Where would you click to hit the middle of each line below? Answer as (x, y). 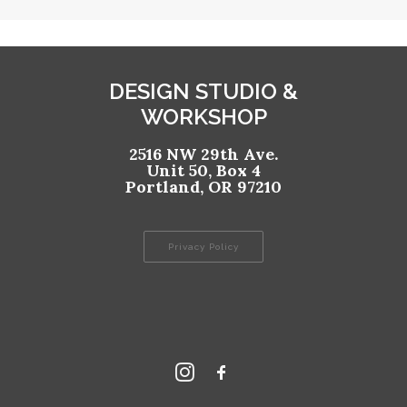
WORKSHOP (203, 117)
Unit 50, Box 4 (204, 170)
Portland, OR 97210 (204, 187)
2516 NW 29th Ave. (204, 154)
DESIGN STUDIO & (204, 91)
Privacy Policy (204, 247)
